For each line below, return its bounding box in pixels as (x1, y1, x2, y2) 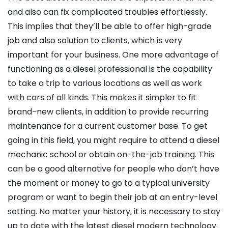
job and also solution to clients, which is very (8, 35, 182, 47)
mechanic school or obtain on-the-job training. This (8, 149, 214, 161)
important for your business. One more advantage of (8, 49, 219, 61)
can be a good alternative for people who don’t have (8, 163, 219, 175)
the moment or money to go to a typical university (8, 177, 210, 189)
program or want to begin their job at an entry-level (8, 191, 217, 204)
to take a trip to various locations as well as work (8, 77, 202, 90)
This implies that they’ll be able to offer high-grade (8, 20, 212, 33)
